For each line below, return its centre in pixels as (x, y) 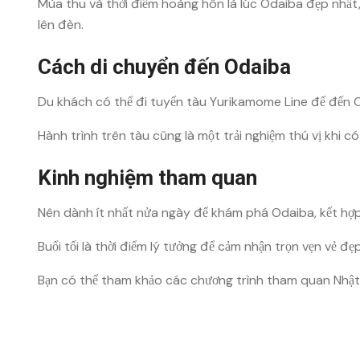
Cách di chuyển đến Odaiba (164, 67)
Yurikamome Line (259, 102)
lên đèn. (61, 25)
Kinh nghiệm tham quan (147, 178)
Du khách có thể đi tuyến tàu (124, 102)
